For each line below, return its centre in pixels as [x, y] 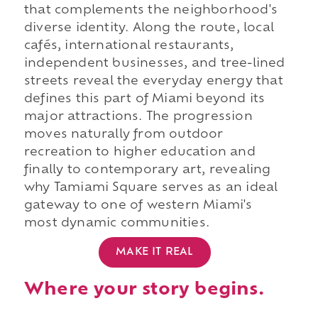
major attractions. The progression [138, 117]
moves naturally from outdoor [124, 135]
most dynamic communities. [116, 224]
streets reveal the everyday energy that [153, 82]
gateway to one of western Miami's [138, 206]
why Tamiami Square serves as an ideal [151, 188]
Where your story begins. [144, 290]
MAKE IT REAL [155, 252]
